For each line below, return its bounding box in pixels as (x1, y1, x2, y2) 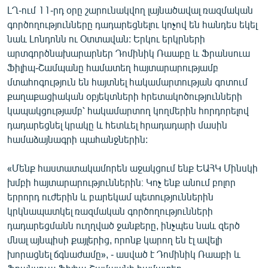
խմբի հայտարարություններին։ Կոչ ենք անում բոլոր (7, 176, 236, 188)
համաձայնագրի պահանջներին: (7, 133, 148, 145)
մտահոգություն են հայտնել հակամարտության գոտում (7, 75, 248, 87)
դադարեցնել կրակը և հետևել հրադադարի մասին (7, 118, 227, 130)
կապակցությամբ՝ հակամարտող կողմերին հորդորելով (7, 104, 249, 116)
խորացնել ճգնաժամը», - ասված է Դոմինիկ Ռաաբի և (7, 248, 240, 260)
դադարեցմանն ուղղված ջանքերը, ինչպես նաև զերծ (7, 219, 240, 231)
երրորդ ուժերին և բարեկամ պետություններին (7, 190, 214, 202)
